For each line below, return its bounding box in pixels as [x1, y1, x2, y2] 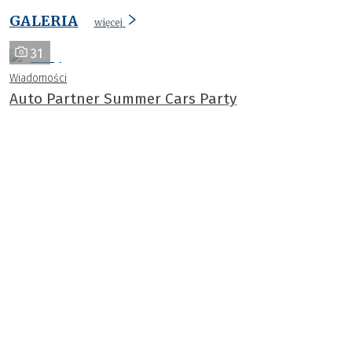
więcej [93, 16, 123, 28]
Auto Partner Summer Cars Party [9, 89, 236, 108]
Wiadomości [9, 71, 67, 85]
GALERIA [9, 11, 79, 30]
